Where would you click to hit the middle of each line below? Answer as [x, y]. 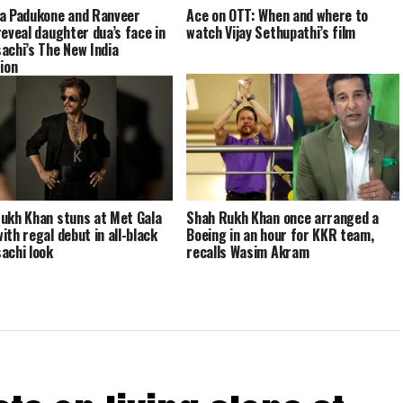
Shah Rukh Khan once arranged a [282, 218]
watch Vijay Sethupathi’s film [271, 33]
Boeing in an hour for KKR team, [280, 235]
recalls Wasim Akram [248, 252]
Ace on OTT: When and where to [278, 16]
